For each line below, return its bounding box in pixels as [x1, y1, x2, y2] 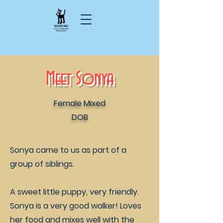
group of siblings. [10, 158, 74, 170]
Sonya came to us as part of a [10, 144, 126, 156]
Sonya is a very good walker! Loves [10, 200, 141, 212]
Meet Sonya [45, 69, 114, 90]
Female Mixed [54, 98, 106, 109]
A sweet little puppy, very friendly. [10, 186, 139, 198]
